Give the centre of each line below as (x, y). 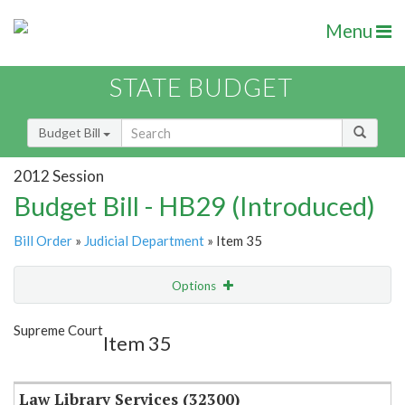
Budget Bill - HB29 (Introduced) (194, 206)
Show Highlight (147, 322)
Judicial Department (144, 241)
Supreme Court (58, 330)
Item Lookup (54, 361)
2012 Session (59, 175)
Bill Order (43, 241)
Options (195, 286)
